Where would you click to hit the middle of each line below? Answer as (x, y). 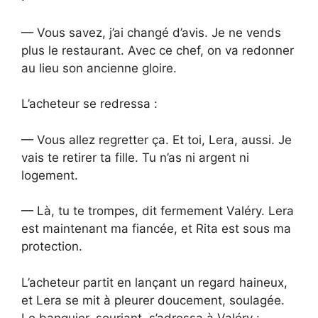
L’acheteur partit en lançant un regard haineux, (154, 282)
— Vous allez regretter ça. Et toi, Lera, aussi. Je (157, 139)
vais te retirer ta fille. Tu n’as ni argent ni (135, 157)
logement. (50, 175)
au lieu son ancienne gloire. (99, 68)
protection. (52, 247)
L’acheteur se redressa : (89, 104)
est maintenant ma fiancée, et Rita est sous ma (156, 229)
